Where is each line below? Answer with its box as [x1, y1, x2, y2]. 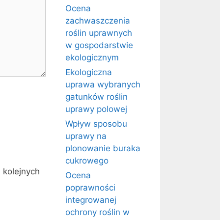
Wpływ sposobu [65, 119, 127, 129]
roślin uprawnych [65, 28, 132, 38]
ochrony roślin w [65, 207, 130, 217]
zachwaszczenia [65, 16, 130, 26]
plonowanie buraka [65, 143, 140, 153]
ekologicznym [65, 53, 119, 62]
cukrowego [65, 156, 109, 165]
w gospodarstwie [65, 40, 133, 50]
